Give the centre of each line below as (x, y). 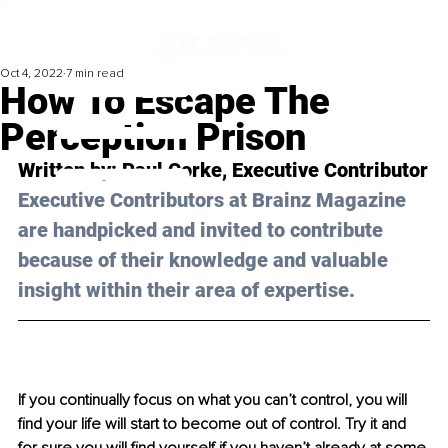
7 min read (95, 74)
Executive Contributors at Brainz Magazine (214, 200)
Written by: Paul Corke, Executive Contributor (223, 170)
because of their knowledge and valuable (205, 260)
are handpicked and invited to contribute (203, 230)
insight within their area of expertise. (186, 290)
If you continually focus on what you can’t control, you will (214, 400)
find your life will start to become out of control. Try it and (214, 424)
